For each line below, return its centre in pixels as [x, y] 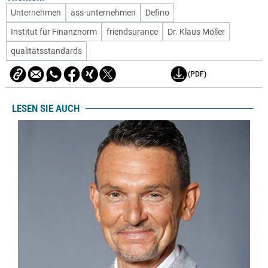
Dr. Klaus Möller [196, 32]
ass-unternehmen [103, 13]
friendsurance [132, 32]
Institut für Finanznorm [54, 32]
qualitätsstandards [46, 51]
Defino [157, 13]
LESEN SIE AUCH [46, 108]
